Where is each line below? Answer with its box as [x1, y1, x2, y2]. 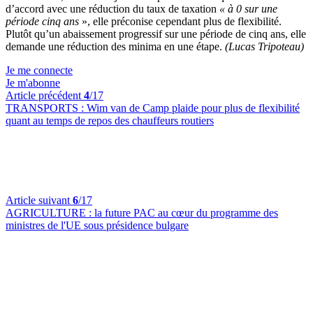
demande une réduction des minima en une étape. [6, 41, 225, 52]
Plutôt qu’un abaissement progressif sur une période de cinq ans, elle [6, 28, 306, 40]
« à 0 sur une [219, 3, 277, 15]
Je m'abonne [6, 77, 60, 89]
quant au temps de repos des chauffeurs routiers [6, 115, 214, 126]
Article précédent [6, 89, 84, 101]
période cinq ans [6, 15, 79, 27]
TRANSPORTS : [6, 102, 87, 114]
